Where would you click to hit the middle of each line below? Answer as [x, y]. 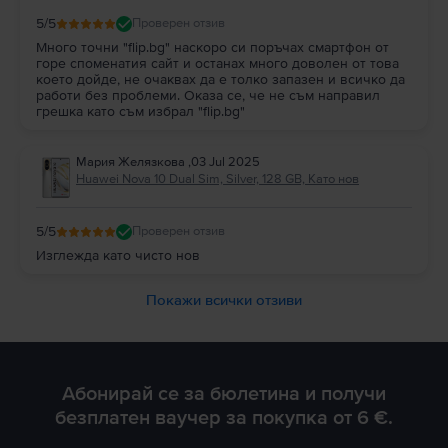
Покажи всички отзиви [224, 299]
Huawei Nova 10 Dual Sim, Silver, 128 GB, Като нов [217, 178]
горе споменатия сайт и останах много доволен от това [217, 63]
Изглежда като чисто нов [118, 255]
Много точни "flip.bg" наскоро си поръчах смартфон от [212, 47]
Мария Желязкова [132, 161]
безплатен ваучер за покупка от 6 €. [224, 417]
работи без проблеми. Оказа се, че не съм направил [208, 95]
